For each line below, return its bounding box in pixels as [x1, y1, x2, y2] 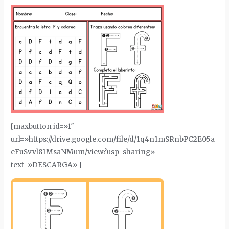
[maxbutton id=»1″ [11, 122, 75, 131]
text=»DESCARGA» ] [11, 161, 82, 170]
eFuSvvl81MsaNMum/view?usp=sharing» [11, 148, 155, 157]
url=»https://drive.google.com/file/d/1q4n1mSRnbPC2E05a [11, 135, 215, 144]
